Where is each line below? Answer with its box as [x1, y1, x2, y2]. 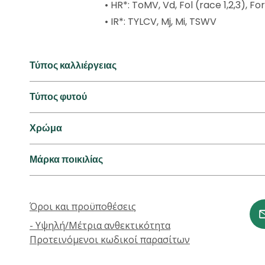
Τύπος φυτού [30, 90, 87, 104]
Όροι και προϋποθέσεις [30, 200, 136, 213]
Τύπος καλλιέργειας [30, 59, 117, 72]
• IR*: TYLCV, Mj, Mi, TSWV [105, 15, 216, 28]
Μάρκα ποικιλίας [30, 153, 103, 166]
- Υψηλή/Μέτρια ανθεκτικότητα [30, 219, 170, 232]
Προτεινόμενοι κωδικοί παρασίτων [30, 233, 190, 246]
